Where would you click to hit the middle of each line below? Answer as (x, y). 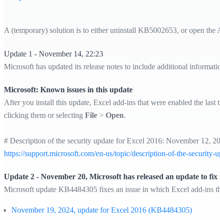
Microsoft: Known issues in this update (68, 89)
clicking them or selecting (44, 115)
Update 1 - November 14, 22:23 (54, 54)
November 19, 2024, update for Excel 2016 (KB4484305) (102, 210)
